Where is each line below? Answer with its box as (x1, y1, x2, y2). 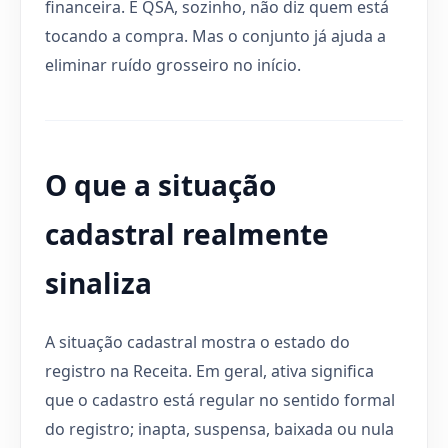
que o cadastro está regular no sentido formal (45, 388, 395, 411)
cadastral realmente (45, 214, 329, 253)
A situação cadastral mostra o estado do (45, 330, 350, 353)
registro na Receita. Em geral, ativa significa (45, 359, 374, 382)
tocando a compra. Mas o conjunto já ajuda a (45, 24, 386, 47)
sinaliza (45, 263, 152, 302)
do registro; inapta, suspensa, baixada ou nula (45, 417, 394, 440)
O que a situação (45, 165, 276, 204)
